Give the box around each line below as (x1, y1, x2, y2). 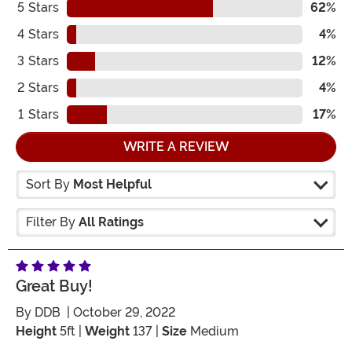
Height (16, 324, 57, 339)
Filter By (26, 214, 79, 230)
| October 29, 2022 (60, 305, 175, 321)
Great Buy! (16, 277, 93, 296)
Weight (85, 324, 130, 339)
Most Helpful (73, 177, 152, 192)
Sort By (26, 177, 73, 192)
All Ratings (79, 214, 144, 230)
